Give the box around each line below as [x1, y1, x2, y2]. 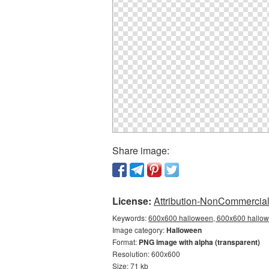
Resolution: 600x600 [112, 249, 180, 259]
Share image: [112, 144, 169, 157]
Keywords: [112, 213, 148, 223]
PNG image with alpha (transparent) [139, 237, 260, 247]
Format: [112, 237, 139, 247]
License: [112, 194, 151, 208]
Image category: [112, 225, 166, 235]
